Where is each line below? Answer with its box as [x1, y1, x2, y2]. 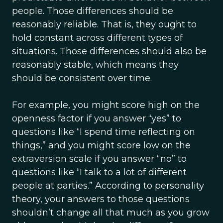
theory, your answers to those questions [12, 194, 190, 205]
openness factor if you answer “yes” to [12, 113, 181, 124]
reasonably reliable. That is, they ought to [12, 19, 197, 30]
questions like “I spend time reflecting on [12, 126, 195, 137]
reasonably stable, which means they [12, 59, 179, 70]
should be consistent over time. [12, 73, 152, 84]
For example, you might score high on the [12, 100, 200, 111]
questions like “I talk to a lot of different [12, 167, 187, 178]
